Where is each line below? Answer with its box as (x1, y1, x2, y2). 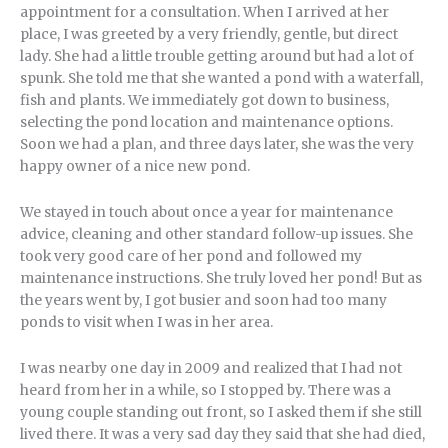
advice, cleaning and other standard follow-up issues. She (20, 225, 413, 243)
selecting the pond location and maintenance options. (20, 113, 393, 131)
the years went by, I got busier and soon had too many (20, 291, 387, 309)
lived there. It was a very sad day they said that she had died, (20, 425, 425, 443)
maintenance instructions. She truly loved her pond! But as (20, 269, 422, 287)
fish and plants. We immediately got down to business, (20, 91, 389, 109)
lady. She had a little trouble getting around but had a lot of (20, 47, 414, 65)
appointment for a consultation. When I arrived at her (20, 3, 389, 21)
